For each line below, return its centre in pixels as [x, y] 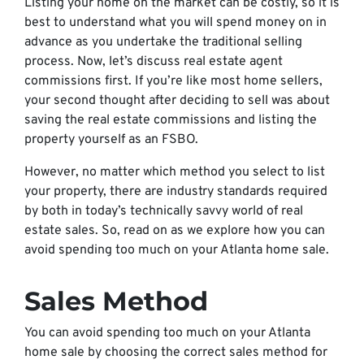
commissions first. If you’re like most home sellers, [173, 81]
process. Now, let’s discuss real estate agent [154, 62]
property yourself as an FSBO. [113, 140]
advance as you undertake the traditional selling [163, 42]
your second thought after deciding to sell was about [177, 101]
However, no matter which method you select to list [175, 172]
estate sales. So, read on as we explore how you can [175, 231]
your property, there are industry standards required [176, 192]
